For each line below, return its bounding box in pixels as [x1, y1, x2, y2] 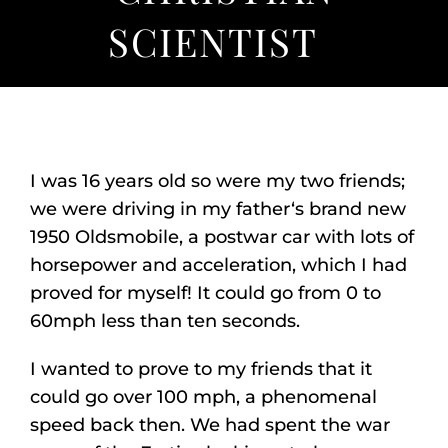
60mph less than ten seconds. [30, 309, 300, 332]
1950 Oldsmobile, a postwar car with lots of [30, 225, 414, 248]
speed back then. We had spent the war [30, 413, 390, 436]
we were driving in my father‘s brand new [30, 197, 406, 220]
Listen [21, 12, 66, 29]
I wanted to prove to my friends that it [30, 357, 372, 380]
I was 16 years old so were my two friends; [30, 169, 405, 192]
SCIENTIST [107, 14, 341, 67]
